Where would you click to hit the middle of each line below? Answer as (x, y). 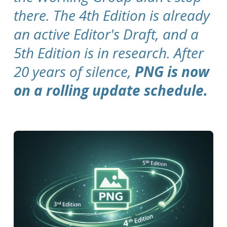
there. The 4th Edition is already (112, 15)
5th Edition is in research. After (109, 52)
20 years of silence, (74, 71)
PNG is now (172, 71)
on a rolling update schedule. (111, 90)
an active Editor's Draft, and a (106, 34)
